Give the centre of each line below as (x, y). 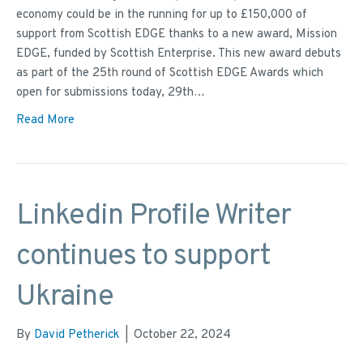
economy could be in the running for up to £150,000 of (162, 15)
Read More (45, 121)
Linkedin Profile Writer (154, 217)
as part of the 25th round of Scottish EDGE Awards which (170, 74)
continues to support (143, 257)
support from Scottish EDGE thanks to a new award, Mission (177, 35)
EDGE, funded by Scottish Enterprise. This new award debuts (179, 54)
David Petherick (77, 335)
